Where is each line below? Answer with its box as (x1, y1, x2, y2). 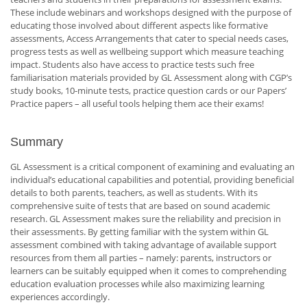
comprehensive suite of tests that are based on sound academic (10, 199, 270, 212)
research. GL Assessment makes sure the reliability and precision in (10, 212, 281, 225)
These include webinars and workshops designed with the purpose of (10, 6, 291, 19)
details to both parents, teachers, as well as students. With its (10, 186, 258, 199)
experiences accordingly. (10, 291, 110, 304)
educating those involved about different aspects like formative (10, 19, 268, 32)
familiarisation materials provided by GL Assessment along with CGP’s (10, 71, 292, 84)
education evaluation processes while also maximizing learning (10, 278, 265, 291)
